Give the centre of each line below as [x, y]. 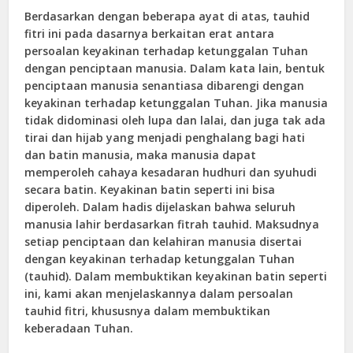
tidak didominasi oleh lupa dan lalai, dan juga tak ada [175, 120]
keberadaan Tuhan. [79, 328]
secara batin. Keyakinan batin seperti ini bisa [150, 189]
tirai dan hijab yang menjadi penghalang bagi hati [165, 137]
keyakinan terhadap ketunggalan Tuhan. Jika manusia [176, 102]
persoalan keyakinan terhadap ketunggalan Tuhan [167, 50]
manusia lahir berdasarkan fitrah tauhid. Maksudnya [172, 224]
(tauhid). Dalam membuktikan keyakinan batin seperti [176, 276]
